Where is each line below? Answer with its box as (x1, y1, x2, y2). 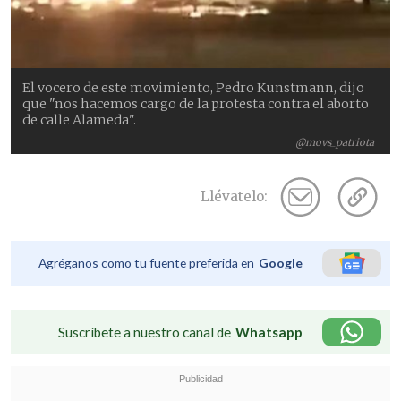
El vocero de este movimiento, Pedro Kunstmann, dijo (22, 79, 365, 96)
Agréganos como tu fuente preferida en (38, 255, 254, 271)
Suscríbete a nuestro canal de (58, 323, 231, 340)
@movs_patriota (295, 136, 375, 149)
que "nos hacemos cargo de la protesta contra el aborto (22, 95, 370, 112)
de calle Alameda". (22, 111, 137, 128)
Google (259, 255, 303, 271)
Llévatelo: (200, 187, 268, 205)
